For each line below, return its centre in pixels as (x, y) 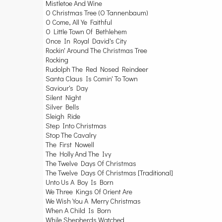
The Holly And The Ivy (78, 154)
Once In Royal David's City (86, 41)
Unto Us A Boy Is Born (80, 182)
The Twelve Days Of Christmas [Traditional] (109, 173)
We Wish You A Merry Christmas (93, 201)
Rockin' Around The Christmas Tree (96, 50)
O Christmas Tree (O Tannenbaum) (97, 13)
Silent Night (63, 97)
